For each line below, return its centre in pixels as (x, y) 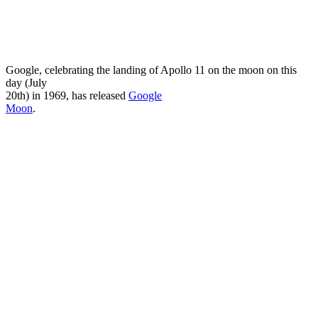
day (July (26, 82)
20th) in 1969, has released (67, 95)
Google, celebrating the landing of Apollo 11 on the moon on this (151, 70)
